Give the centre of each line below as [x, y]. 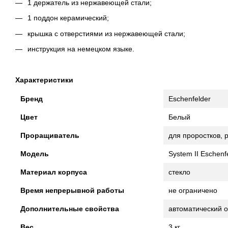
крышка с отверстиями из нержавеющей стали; [106, 33]
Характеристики [44, 80]
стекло [179, 172]
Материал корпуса [54, 172]
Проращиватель [50, 136]
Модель [35, 154]
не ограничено [193, 191]
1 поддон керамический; [68, 18]
